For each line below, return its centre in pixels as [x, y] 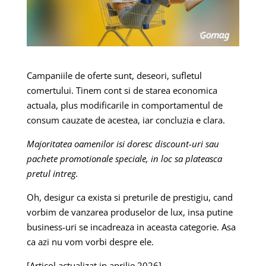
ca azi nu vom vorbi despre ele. [90, 242]
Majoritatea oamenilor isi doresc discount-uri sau [123, 144]
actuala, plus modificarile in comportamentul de [124, 105]
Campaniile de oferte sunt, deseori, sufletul [114, 76]
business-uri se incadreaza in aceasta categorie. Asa [131, 227]
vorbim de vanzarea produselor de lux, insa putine [129, 212]
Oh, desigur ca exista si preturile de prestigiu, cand [129, 197]
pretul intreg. [52, 174]
